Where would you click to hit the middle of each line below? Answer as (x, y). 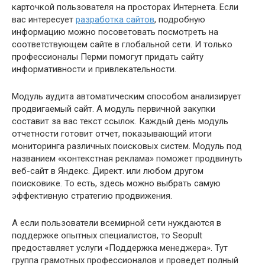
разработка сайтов (115, 20)
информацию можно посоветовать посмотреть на (115, 32)
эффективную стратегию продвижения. (92, 196)
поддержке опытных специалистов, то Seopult (107, 235)
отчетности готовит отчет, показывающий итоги (112, 134)
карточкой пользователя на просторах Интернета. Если (125, 7)
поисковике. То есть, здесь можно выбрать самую (116, 183)
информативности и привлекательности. (94, 69)
